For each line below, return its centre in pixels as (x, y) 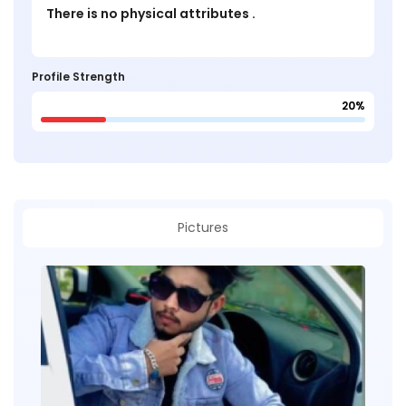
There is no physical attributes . (151, 14)
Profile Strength (78, 77)
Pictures (203, 228)
